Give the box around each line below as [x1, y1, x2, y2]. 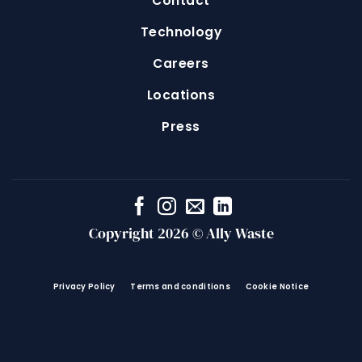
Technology [140, 23, 222, 41]
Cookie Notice [245, 281, 309, 293]
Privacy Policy [53, 281, 116, 293]
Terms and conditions [130, 281, 231, 293]
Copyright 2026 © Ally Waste [88, 223, 274, 244]
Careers [153, 55, 209, 73]
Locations [146, 86, 216, 104]
